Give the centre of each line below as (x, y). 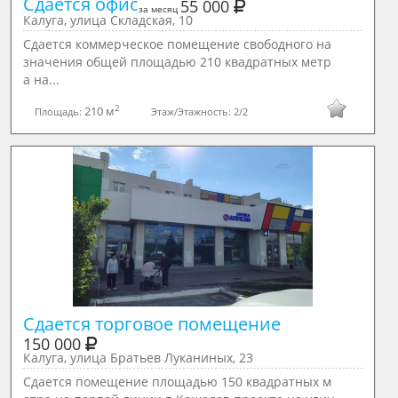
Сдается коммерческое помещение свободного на (177, 44)
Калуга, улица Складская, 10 (107, 20)
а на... (41, 80)
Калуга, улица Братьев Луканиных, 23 (138, 358)
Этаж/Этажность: (193, 111)
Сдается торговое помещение (151, 324)
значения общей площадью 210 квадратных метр (177, 62)
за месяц (159, 9)
